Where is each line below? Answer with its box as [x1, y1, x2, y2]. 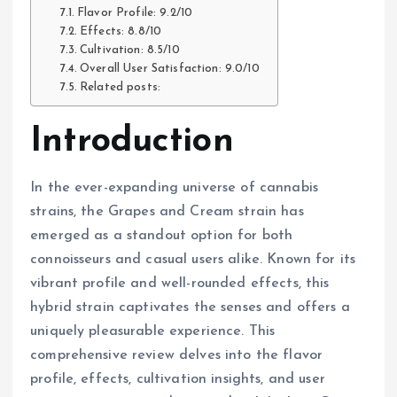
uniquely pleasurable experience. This [30, 323, 276, 339]
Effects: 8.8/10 [80, 25, 162, 37]
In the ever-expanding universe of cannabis [30, 180, 318, 195]
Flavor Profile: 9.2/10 [77, 6, 193, 19]
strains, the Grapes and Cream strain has [30, 204, 304, 219]
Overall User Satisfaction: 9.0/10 [80, 62, 260, 74]
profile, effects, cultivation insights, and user [30, 371, 325, 386]
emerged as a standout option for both [30, 228, 293, 243]
